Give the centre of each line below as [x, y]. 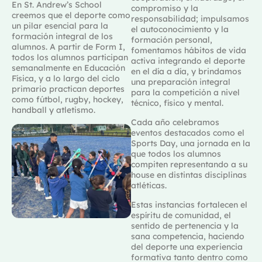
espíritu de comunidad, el [181, 215]
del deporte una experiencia [187, 247]
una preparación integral [181, 82]
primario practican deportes [68, 89]
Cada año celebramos [175, 122]
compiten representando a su [189, 164]
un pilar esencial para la [60, 25]
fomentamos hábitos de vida [189, 50]
